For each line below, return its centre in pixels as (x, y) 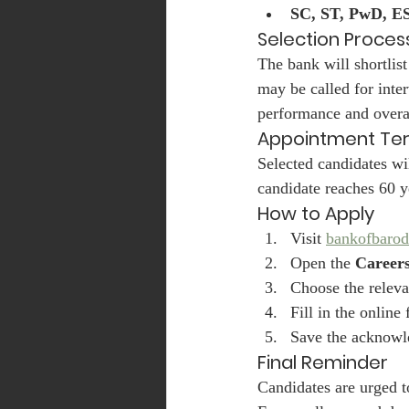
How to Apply (316, 214)
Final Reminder (323, 363)
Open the (323, 263)
